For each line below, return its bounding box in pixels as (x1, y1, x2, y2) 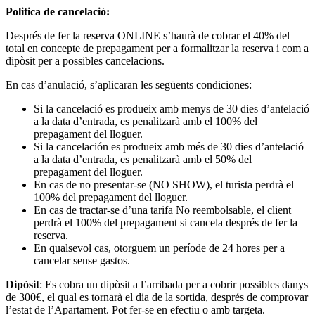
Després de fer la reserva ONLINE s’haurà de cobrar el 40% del (6, 30, 290, 41)
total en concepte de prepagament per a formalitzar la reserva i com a (6, 42, 309, 54)
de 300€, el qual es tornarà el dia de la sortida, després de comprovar (6, 291, 308, 303)
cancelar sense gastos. (34, 255, 130, 266)
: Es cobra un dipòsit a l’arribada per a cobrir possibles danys (39, 278, 308, 290)
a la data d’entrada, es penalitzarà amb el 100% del (34, 115, 257, 127)
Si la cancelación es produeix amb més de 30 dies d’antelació (34, 141, 304, 153)
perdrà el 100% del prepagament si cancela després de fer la (34, 217, 297, 229)
